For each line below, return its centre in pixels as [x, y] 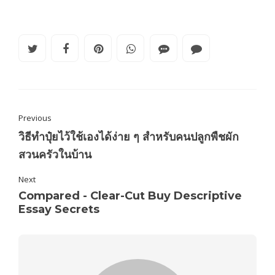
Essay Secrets [59, 210]
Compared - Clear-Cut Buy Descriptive [130, 196]
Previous [35, 118]
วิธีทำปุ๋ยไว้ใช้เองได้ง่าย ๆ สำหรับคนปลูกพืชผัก [129, 137]
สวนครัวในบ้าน [55, 155]
